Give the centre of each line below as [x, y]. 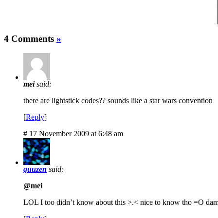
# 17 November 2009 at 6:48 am [73, 134]
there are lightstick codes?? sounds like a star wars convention [118, 101]
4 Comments [30, 38]
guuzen [35, 169]
